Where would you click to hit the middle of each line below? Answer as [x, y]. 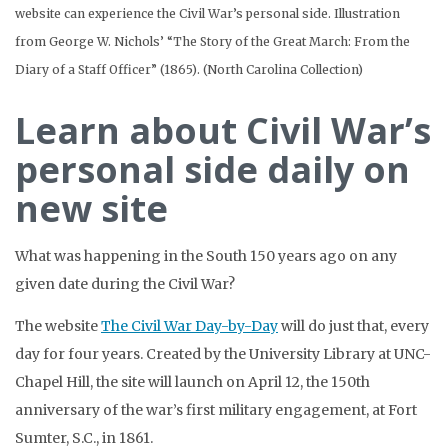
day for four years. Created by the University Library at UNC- [223, 354]
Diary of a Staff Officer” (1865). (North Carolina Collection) [189, 70]
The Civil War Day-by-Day [189, 326]
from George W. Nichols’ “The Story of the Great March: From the [212, 42]
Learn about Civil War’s [223, 131]
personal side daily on [212, 170]
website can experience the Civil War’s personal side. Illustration [207, 14]
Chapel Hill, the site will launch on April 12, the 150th [192, 382]
